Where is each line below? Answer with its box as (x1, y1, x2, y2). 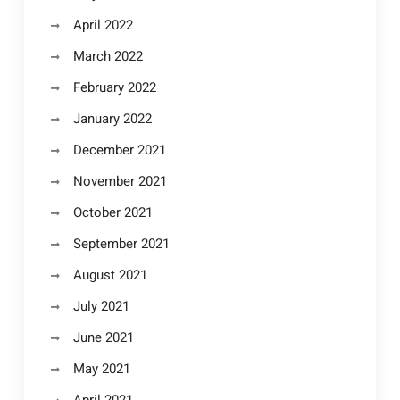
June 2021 (72, 328, 134, 347)
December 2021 (72, 140, 166, 160)
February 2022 (72, 78, 156, 97)
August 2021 (72, 265, 147, 285)
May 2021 (72, 359, 130, 379)
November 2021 (72, 171, 167, 191)
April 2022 (72, 15, 133, 35)
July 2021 (72, 296, 129, 316)
